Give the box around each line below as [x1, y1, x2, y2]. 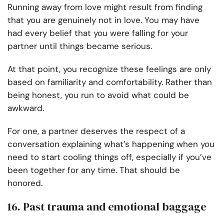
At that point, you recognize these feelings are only [7, 63, 211, 75]
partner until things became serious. [7, 40, 154, 52]
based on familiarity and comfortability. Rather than [7, 76, 212, 88]
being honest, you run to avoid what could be [7, 89, 189, 101]
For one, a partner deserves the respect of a [7, 125, 185, 137]
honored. [7, 177, 42, 189]
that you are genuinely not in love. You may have [7, 14, 199, 26]
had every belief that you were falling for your [7, 27, 188, 39]
